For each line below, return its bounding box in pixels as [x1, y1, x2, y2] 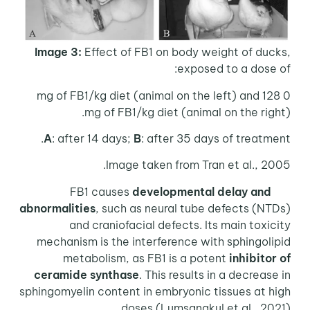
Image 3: [37, 45, 87, 60]
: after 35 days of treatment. [143, 131, 293, 145]
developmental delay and [134, 184, 274, 199]
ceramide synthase [36, 267, 142, 282]
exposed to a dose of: [179, 62, 293, 76]
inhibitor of [231, 250, 293, 265]
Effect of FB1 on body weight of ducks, [86, 45, 293, 60]
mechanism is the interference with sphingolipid [39, 234, 293, 248]
